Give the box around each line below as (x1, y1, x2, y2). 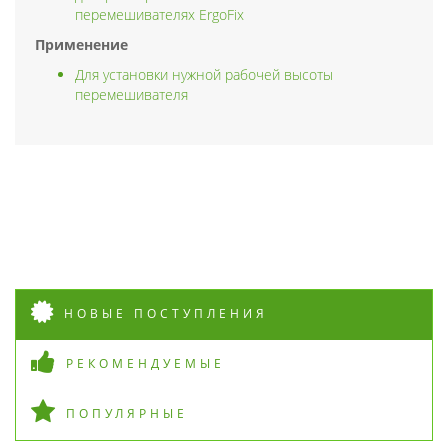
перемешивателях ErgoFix (75, 4, 244, 24)
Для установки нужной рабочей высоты (75, 64, 333, 84)
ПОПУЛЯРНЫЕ (66, 404, 188, 422)
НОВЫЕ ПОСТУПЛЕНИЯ (64, 304, 268, 322)
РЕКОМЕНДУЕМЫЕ (66, 354, 225, 372)
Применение (35, 34, 128, 54)
